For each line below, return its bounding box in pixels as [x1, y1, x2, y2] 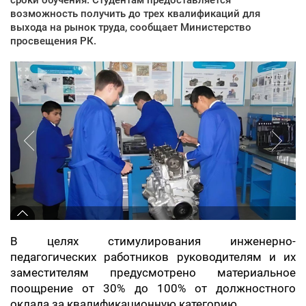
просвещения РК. [10, 34, 96, 47]
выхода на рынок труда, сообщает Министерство [10, 20, 251, 33]
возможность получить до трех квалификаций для [10, 7, 260, 20]
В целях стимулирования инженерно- [10, 234, 296, 248]
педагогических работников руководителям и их [10, 250, 296, 264]
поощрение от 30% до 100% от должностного [10, 281, 296, 295]
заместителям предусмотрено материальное [10, 266, 296, 279]
